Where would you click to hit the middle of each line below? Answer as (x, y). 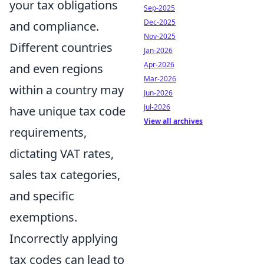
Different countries (61, 47)
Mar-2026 (160, 79)
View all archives (173, 121)
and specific (42, 196)
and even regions (56, 68)
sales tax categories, (65, 174)
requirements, (48, 132)
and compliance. (54, 26)
